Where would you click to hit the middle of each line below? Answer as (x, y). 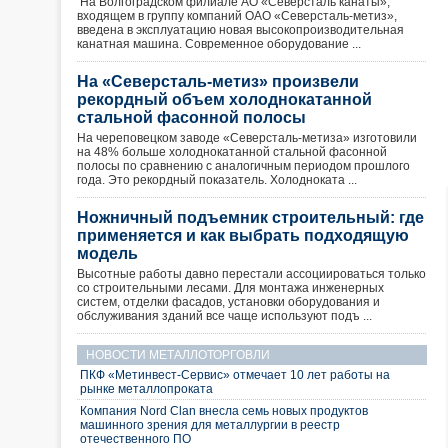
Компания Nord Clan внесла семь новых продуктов (224, 411)
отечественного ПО (135, 439)
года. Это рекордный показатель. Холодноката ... (217, 180)
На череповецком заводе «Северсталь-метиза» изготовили (247, 138)
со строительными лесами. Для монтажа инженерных (230, 288)
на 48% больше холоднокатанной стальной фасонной (232, 152)
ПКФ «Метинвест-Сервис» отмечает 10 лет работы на (235, 375)
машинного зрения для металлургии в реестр (210, 425)
